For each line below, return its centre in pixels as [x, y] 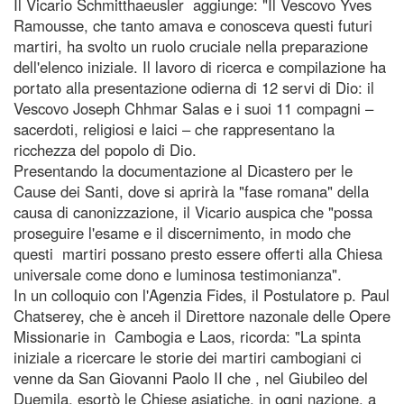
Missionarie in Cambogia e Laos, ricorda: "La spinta [187, 336]
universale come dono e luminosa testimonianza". [178, 274]
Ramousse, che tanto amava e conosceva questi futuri [193, 25]
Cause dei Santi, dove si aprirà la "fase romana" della [191, 191]
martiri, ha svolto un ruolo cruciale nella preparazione [191, 46]
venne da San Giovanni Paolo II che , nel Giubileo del [191, 377]
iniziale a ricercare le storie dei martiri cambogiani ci [188, 357]
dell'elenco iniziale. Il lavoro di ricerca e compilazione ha [200, 66]
